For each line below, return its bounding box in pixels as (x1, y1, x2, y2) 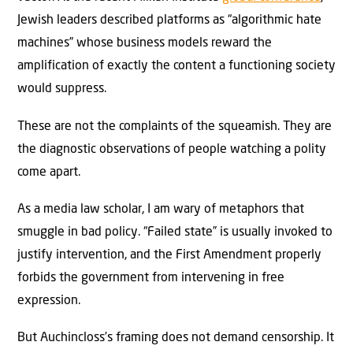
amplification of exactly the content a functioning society (17, 60, 336, 73)
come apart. (17, 165, 80, 179)
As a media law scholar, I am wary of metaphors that (17, 203, 304, 217)
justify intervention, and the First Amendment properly (17, 249, 321, 262)
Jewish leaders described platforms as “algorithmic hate (17, 14, 321, 28)
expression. (17, 295, 80, 308)
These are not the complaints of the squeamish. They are (17, 120, 332, 133)
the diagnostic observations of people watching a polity (17, 143, 326, 156)
